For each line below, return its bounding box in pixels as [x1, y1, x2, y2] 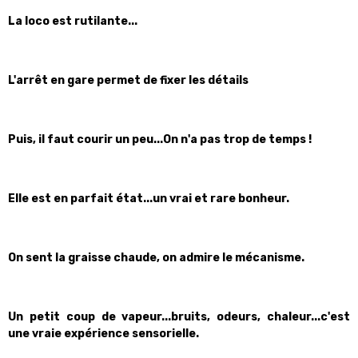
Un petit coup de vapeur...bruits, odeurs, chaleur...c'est [8, 310, 350, 324]
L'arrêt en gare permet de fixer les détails [8, 74, 249, 87]
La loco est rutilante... [8, 14, 137, 28]
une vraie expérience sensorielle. [8, 327, 199, 340]
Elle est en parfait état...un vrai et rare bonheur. [8, 192, 289, 205]
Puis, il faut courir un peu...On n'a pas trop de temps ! [8, 133, 312, 146]
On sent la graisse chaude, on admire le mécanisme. [8, 251, 307, 265]
